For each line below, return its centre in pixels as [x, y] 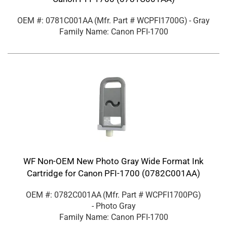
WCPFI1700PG [172, 195]
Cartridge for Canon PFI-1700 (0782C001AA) [113, 174]
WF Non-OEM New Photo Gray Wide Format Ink [113, 161]
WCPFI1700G [161, 21]
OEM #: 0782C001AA [64, 195]
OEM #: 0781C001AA [55, 21]
